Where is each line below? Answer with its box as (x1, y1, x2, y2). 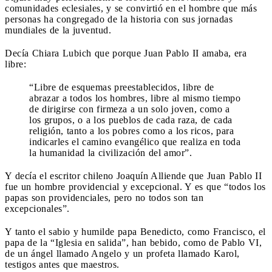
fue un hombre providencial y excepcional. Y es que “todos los (5, 181, 266, 192)
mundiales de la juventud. (5, 24, 111, 35)
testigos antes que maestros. (5, 259, 120, 270)
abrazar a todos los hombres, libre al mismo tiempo (29, 92, 240, 103)
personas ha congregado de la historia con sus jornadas (5, 13, 233, 24)
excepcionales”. (5, 203, 70, 214)
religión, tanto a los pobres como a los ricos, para (29, 125, 234, 136)
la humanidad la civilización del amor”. (29, 147, 192, 158)
